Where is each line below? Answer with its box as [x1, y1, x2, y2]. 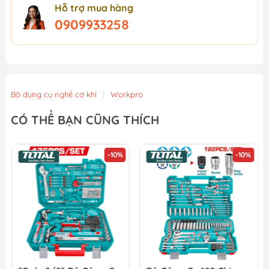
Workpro [110, 89, 143, 99]
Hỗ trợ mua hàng [55, 1, 133, 14]
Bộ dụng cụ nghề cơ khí [11, 89, 97, 99]
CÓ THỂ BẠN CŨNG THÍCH [11, 112, 159, 127]
